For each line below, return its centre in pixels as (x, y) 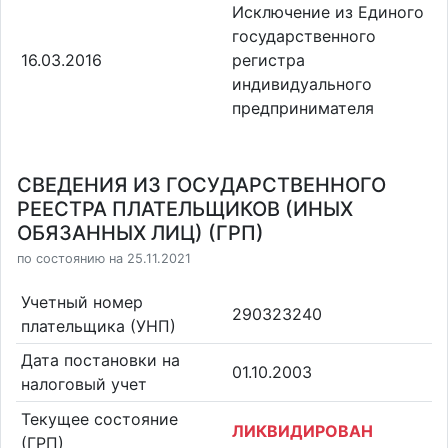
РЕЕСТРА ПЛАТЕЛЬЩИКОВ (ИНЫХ (185, 209)
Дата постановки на (100, 360)
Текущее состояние (99, 418)
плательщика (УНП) (98, 325)
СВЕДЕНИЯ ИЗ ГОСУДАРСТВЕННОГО (201, 185)
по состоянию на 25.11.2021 (104, 258)
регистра (268, 60)
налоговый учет (83, 384)
